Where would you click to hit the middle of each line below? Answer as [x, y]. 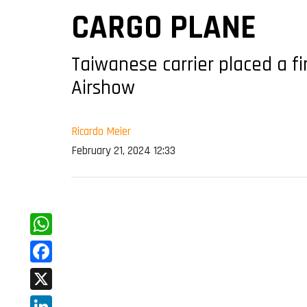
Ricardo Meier [101, 132]
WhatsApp [57, 246]
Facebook [54, 273]
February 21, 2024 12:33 [123, 151]
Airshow [103, 88]
